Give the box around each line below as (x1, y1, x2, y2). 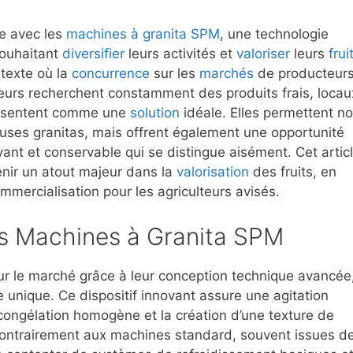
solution (130, 105, 180, 121)
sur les (150, 65, 199, 82)
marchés (199, 65, 254, 82)
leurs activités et (124, 46, 236, 62)
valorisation (176, 164, 249, 180)
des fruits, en (249, 164, 336, 180)
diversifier (62, 46, 124, 62)
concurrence (72, 65, 150, 82)
